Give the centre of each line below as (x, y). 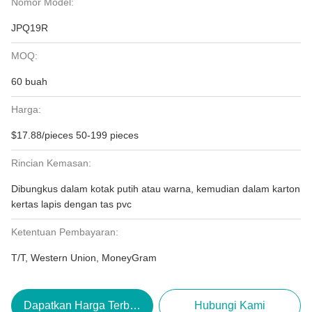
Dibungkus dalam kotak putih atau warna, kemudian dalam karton (156, 189)
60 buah (29, 81)
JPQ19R (30, 28)
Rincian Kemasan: (51, 163)
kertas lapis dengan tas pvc (71, 204)
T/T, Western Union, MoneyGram (84, 258)
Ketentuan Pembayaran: (65, 232)
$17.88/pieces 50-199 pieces (75, 135)
